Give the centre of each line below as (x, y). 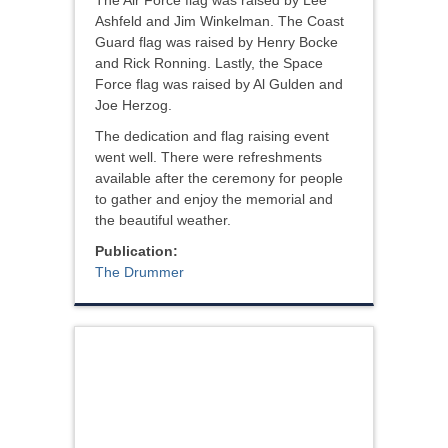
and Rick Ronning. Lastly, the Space (209, 63)
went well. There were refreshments (208, 157)
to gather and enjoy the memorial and (214, 199)
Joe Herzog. (133, 105)
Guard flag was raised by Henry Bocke (216, 42)
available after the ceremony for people (219, 178)
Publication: (138, 251)
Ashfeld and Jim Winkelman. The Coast (219, 21)
